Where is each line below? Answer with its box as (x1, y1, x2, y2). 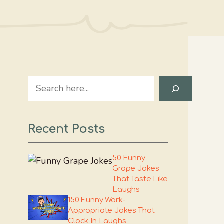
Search (27, 77, 55, 89)
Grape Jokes (112, 164, 159, 173)
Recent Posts (28, 122, 105, 136)
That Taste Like (112, 175, 168, 183)
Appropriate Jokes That (68, 206, 155, 215)
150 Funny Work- (68, 196, 126, 204)
